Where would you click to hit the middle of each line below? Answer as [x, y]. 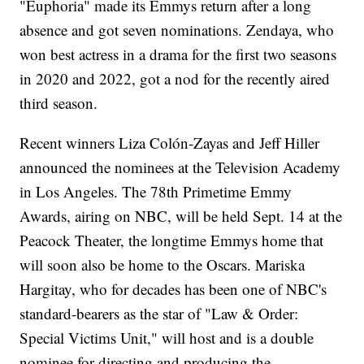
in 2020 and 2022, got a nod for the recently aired [175, 78]
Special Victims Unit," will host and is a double [167, 337]
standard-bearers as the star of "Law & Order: [159, 313]
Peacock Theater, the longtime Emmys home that [172, 240]
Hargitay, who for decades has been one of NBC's [173, 288]
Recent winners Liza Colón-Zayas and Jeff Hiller [170, 142]
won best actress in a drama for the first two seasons [178, 54]
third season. [59, 102]
